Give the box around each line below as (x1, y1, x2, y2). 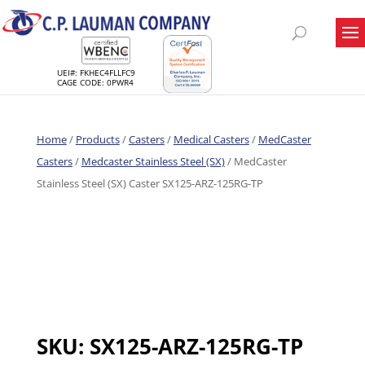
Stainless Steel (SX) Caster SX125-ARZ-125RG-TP (36, 176, 263, 191)
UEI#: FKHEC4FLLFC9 (57, 66, 135, 78)
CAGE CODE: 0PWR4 (57, 76, 134, 88)
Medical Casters (173, 132, 249, 147)
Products (75, 132, 120, 147)
